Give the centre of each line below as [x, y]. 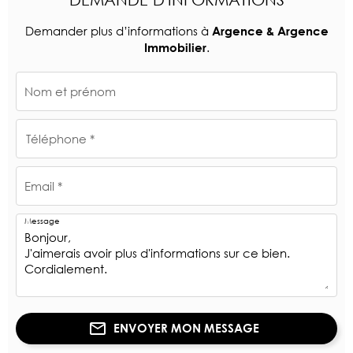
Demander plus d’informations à [118, 30]
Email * [43, 186]
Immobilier [175, 47]
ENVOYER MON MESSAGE [186, 328]
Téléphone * [60, 138]
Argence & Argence [270, 30]
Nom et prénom [70, 91]
